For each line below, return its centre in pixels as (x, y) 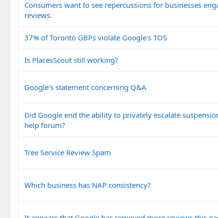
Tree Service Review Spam (68, 152)
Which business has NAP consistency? (88, 185)
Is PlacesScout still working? (71, 60)
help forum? (45, 125)
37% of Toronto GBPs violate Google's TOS (96, 37)
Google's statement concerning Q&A (85, 87)
